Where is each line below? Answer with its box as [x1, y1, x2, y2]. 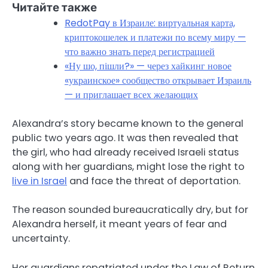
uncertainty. [12, 232, 70, 246]
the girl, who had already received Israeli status [12, 145, 239, 160]
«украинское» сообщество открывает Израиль [65, 74, 251, 88]
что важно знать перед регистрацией [65, 45, 215, 59]
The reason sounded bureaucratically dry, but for [12, 203, 248, 217]
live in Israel [12, 174, 67, 188]
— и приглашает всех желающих [65, 88, 198, 102]
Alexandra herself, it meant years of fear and [12, 217, 227, 232]
